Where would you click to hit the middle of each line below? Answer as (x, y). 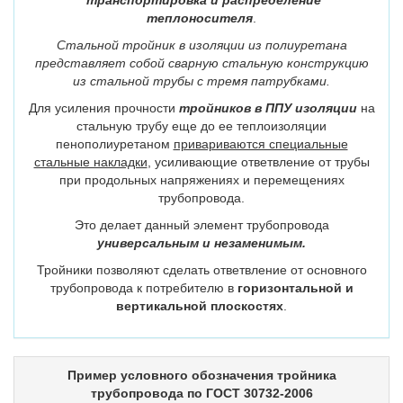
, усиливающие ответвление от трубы (258, 162)
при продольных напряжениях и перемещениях (201, 180)
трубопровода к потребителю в (143, 288)
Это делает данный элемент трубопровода (201, 225)
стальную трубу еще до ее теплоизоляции (201, 126)
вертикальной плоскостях (200, 306)
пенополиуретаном (114, 144)
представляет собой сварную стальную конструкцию (201, 63)
